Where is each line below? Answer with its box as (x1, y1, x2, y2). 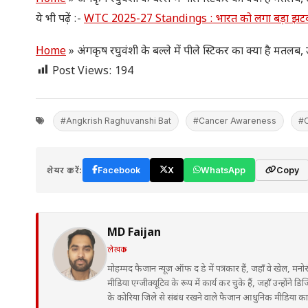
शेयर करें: (47, 164, 82, 175)
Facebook (97, 164, 140, 175)
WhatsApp (200, 164, 245, 175)
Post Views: (52, 64, 112, 79)
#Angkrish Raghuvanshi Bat (60, 115, 171, 126)
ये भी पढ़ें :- (36, 12, 84, 27)
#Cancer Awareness (193, 115, 276, 126)
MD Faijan (107, 225, 161, 241)
